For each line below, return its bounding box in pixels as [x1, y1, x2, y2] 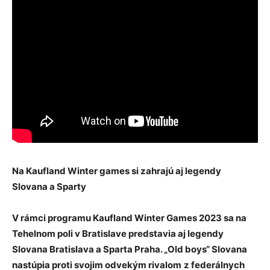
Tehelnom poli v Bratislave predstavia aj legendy [12, 228, 224, 240]
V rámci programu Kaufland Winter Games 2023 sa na [12, 212, 246, 224]
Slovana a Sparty [12, 181, 86, 193]
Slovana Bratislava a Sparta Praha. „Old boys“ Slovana [12, 243, 247, 256]
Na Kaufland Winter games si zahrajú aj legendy [12, 165, 221, 177]
